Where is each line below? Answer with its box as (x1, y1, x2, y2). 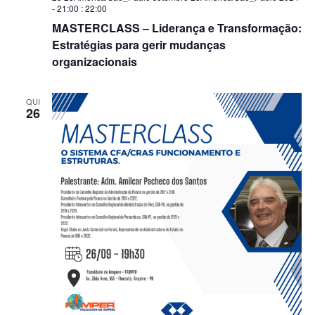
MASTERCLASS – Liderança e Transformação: (51, 20, 302, 36)
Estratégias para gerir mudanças (51, 37, 226, 53)
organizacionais (51, 53, 137, 70)
